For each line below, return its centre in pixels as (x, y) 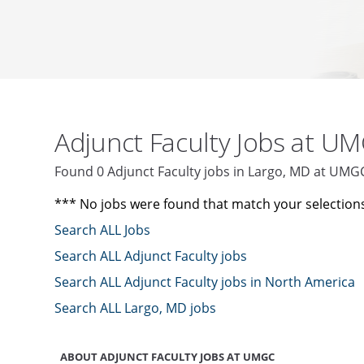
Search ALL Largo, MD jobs (136, 308)
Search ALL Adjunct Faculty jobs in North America (205, 282)
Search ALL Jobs (103, 230)
